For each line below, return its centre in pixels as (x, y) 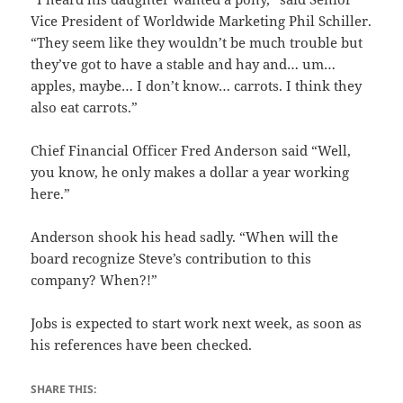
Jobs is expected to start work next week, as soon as (197, 323)
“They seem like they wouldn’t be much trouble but (197, 43)
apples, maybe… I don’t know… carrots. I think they (197, 86)
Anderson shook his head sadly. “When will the (185, 237)
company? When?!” (94, 280)
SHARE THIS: (64, 390)
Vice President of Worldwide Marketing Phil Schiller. (201, 21)
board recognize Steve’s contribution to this (171, 259)
